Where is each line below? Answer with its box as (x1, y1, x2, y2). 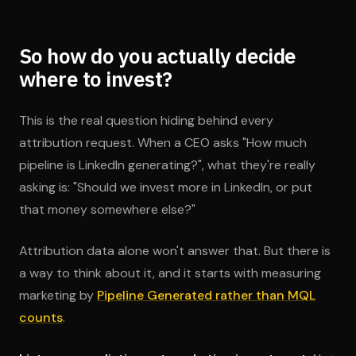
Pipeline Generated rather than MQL (97, 287, 315, 304)
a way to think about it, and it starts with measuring (19, 265, 321, 281)
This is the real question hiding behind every (19, 112, 273, 129)
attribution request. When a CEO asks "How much (19, 134, 307, 151)
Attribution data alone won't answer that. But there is (19, 242, 331, 259)
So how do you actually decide (19, 42, 296, 69)
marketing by (19, 287, 97, 304)
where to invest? (19, 65, 172, 92)
